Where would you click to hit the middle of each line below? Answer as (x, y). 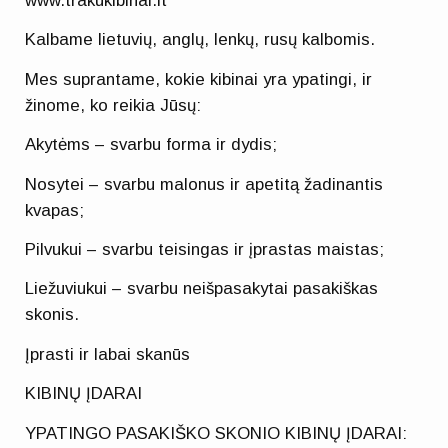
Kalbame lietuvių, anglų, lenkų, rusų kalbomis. (200, 40)
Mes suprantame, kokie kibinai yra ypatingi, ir (199, 79)
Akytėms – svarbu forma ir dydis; (151, 145)
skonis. (52, 315)
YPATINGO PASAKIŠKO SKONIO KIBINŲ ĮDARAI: (216, 433)
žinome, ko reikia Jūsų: (113, 105)
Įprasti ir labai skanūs (108, 354)
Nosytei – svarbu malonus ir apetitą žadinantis (204, 184)
